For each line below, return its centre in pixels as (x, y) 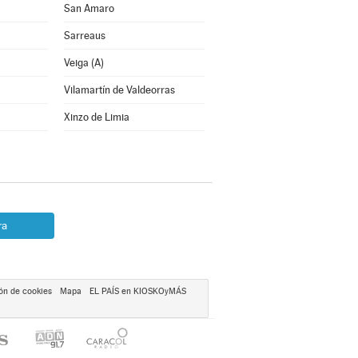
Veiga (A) (84, 63)
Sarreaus (84, 36)
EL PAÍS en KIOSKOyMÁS (137, 291)
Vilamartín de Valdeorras (119, 90)
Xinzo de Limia (96, 117)
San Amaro (89, 8)
